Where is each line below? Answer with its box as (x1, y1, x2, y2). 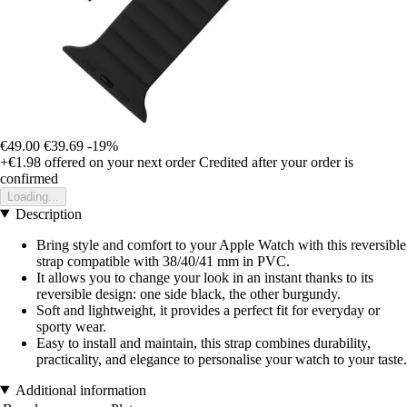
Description (15, 205, 82, 222)
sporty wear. (36, 318, 106, 334)
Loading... (7, 189, 59, 203)
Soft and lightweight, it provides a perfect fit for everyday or (36, 302, 380, 318)
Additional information (15, 382, 146, 398)
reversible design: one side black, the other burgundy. (36, 285, 341, 302)
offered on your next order (41, 154, 195, 170)
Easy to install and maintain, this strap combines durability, (36, 334, 371, 351)
